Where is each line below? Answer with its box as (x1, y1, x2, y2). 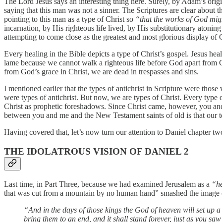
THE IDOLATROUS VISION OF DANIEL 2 (4, 146, 189, 157)
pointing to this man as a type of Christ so (4, 15, 135, 24)
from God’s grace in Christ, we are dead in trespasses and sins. (4, 67, 199, 76)
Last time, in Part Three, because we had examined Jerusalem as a (4, 179, 212, 188)
